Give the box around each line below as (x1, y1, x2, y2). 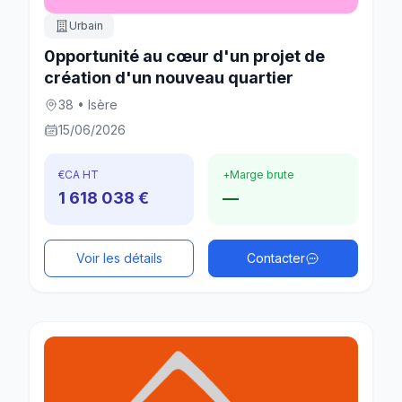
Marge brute (230, 168, 294, 182)
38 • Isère (58, 97, 118, 113)
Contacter (247, 250, 305, 267)
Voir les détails (75, 250, 162, 267)
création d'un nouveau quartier (44, 68, 293, 88)
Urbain (69, 19, 103, 33)
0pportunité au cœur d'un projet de (44, 47, 325, 66)
